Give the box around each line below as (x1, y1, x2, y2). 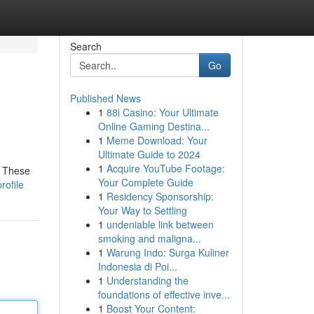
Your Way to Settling (97, 203, 187, 217)
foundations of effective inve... (97, 287, 230, 301)
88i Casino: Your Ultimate (106, 105, 219, 119)
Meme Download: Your (106, 133, 207, 147)
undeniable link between (106, 217, 214, 231)
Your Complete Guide (97, 175, 193, 189)
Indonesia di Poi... (97, 259, 177, 273)
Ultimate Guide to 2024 (97, 147, 200, 161)
